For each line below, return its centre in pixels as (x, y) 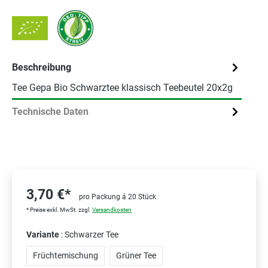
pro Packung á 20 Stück (118, 197)
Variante (44, 234)
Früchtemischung (66, 255)
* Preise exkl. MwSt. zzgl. (59, 210)
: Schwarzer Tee (90, 234)
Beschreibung (42, 67)
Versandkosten (112, 210)
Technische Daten (50, 111)
